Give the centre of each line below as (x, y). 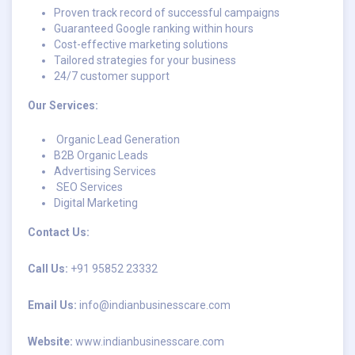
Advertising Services (105, 171)
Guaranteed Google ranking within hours (153, 28)
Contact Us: (59, 232)
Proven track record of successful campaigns (166, 12)
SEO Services (88, 187)
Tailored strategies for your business (145, 60)
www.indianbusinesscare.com (149, 341)
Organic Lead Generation (116, 139)
